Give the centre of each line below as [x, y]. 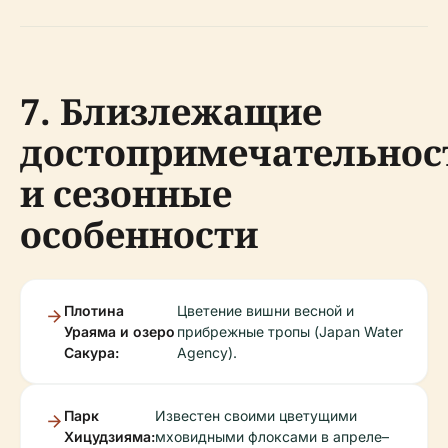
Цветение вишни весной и [265, 311]
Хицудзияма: [109, 437]
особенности [139, 235]
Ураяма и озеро [119, 332]
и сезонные [126, 194]
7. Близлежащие [171, 112]
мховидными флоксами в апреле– [272, 437]
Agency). [206, 353]
